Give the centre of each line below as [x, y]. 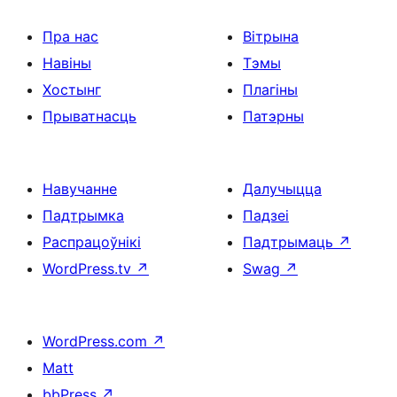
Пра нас [70, 36]
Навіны [67, 63]
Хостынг [72, 90]
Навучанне [80, 189]
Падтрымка [83, 215]
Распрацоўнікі [92, 242]
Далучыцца [282, 189]
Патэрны [273, 116]
